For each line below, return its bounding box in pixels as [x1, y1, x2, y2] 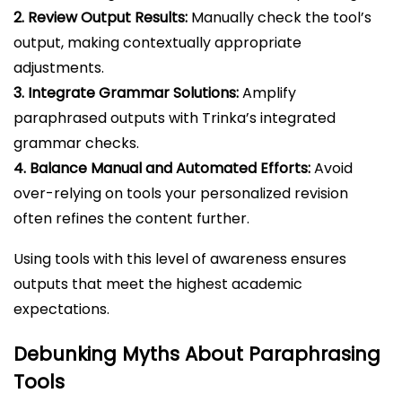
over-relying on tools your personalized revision [13, 182, 348, 204]
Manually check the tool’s [188, 6, 371, 28]
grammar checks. [13, 132, 139, 153]
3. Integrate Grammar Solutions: [13, 82, 239, 103]
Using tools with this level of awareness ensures [13, 248, 346, 269]
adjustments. [13, 57, 104, 78]
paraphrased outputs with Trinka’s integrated [13, 107, 336, 128]
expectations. [13, 298, 109, 319]
